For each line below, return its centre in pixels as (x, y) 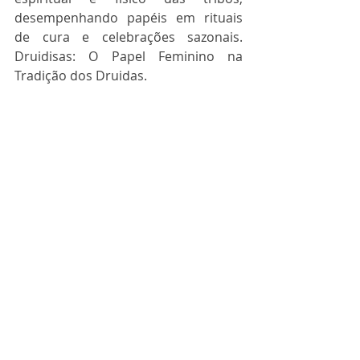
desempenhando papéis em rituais (129, 18)
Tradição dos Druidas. (81, 76)
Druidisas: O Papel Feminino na (129, 56)
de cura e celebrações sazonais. (129, 37)
